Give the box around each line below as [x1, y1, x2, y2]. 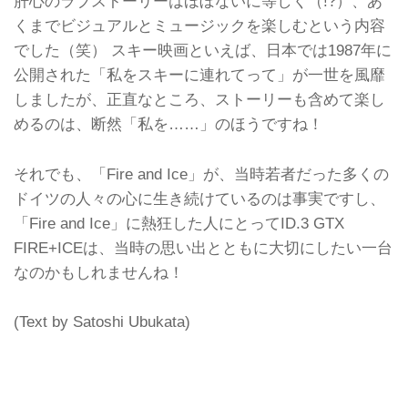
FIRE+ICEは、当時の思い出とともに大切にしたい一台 [14, 238, 393, 257]
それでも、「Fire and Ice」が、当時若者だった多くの [14, 164, 389, 183]
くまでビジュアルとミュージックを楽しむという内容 [14, 16, 385, 36]
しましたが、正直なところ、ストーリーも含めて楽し [14, 90, 385, 109]
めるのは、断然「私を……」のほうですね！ [14, 115, 323, 134]
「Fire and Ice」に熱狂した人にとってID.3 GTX [14, 213, 344, 232]
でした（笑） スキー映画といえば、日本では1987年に [14, 41, 392, 60]
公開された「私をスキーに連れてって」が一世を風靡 [14, 66, 385, 85]
